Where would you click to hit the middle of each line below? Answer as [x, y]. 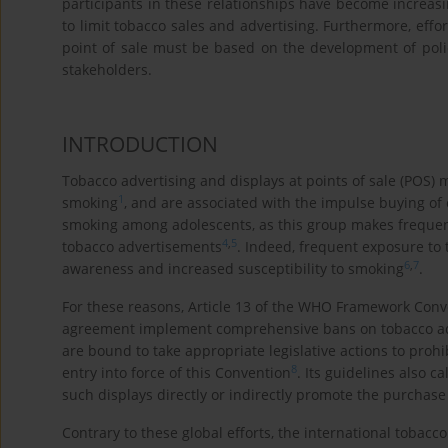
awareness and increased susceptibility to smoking [233, 269]
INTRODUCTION [140, 144]
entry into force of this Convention [176, 373]
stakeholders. [107, 70]
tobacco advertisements [142, 247]
